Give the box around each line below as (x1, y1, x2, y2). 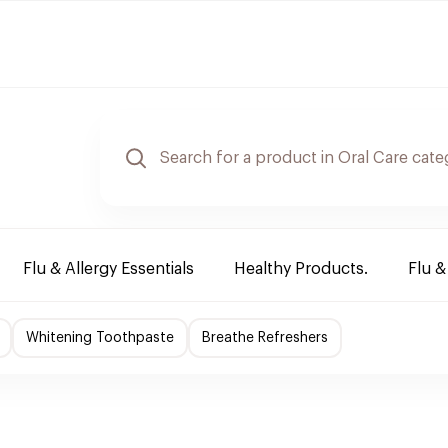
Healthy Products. (234, 261, 368, 277)
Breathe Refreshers (202, 331, 328, 345)
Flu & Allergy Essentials (23, 261, 194, 277)
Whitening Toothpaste (26, 331, 174, 345)
